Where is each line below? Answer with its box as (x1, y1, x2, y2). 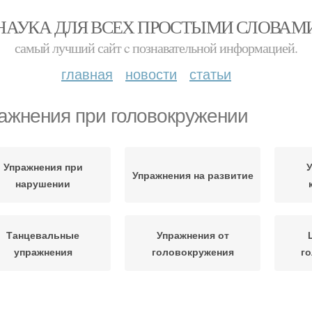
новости (125, 63, 177, 84)
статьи (189, 63, 231, 84)
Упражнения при (3, 159, 83, 173)
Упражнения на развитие (132, 168, 253, 182)
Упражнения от (156, 228, 229, 242)
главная (61, 63, 113, 84)
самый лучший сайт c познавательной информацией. (15, 38, 297, 57)
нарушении (15, 176, 70, 190)
